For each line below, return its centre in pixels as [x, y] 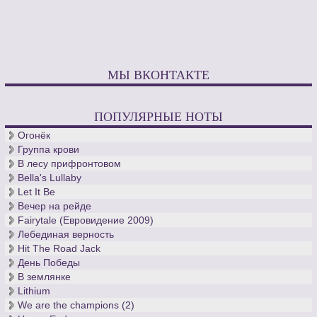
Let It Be [37, 191]
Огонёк [34, 135]
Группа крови [49, 149]
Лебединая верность [66, 234]
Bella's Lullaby [50, 177]
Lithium [34, 290]
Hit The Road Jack [59, 248]
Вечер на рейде [55, 206]
